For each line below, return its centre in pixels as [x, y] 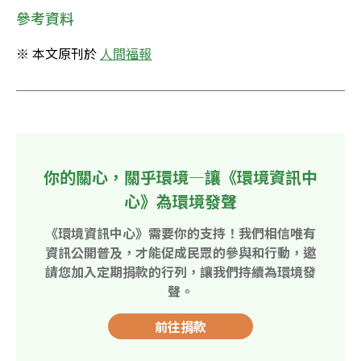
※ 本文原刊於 [58, 54]
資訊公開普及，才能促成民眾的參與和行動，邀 [180, 253]
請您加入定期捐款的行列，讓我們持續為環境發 [180, 272]
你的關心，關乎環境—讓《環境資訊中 [180, 177]
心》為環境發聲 [180, 201]
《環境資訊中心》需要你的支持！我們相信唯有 [180, 233]
